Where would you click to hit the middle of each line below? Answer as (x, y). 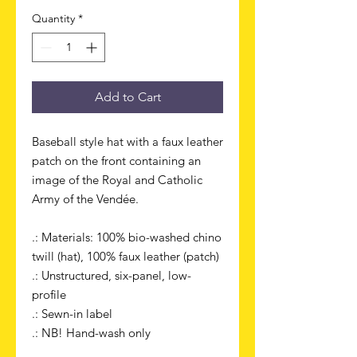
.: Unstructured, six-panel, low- (112, 275)
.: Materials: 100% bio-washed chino (127, 237)
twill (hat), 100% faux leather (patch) (126, 256)
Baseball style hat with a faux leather (127, 141)
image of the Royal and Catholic (117, 179)
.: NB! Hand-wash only (91, 332)
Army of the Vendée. (85, 198)
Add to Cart (127, 96)
